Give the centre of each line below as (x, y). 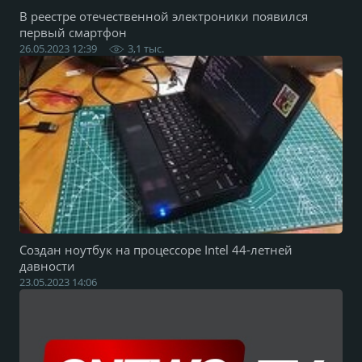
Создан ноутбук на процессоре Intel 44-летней (156, 250)
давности (47, 266)
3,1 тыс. (146, 48)
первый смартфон (73, 32)
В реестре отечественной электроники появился (164, 16)
